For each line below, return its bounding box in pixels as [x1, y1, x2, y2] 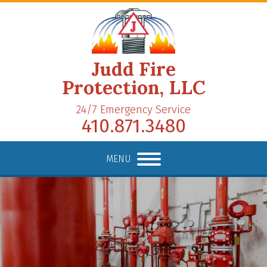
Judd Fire [91, 56, 176, 81]
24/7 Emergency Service [76, 103, 191, 116]
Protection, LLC [61, 74, 206, 100]
